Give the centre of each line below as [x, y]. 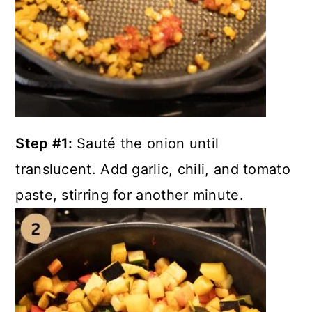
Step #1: [46, 143]
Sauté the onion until [148, 143]
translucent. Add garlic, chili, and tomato [153, 169]
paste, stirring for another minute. [130, 195]
